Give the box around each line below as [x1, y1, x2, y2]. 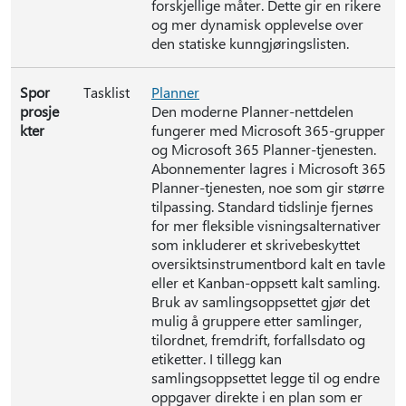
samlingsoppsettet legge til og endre [151, 368, 380, 387]
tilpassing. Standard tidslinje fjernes [151, 197, 373, 216]
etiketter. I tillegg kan [151, 349, 282, 368]
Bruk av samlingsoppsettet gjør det [151, 292, 370, 311]
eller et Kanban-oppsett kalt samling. [151, 273, 380, 292]
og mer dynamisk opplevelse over [151, 14, 363, 34]
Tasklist [83, 82, 130, 101]
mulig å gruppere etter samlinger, [151, 311, 362, 330]
